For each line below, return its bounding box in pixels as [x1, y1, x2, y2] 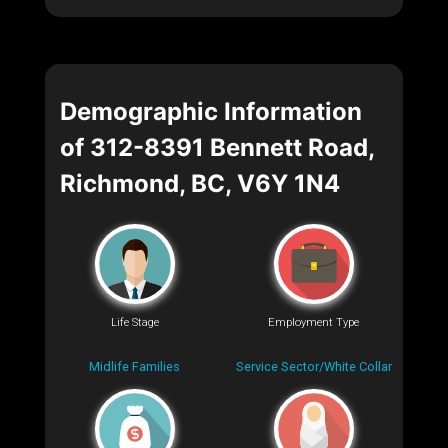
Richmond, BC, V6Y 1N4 [60, 169, 340, 199]
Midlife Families [89, 359, 180, 375]
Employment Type [268, 315, 359, 329]
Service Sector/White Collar [235, 359, 392, 375]
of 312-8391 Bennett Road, [60, 133, 375, 163]
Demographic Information [60, 97, 362, 127]
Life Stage [110, 315, 159, 329]
